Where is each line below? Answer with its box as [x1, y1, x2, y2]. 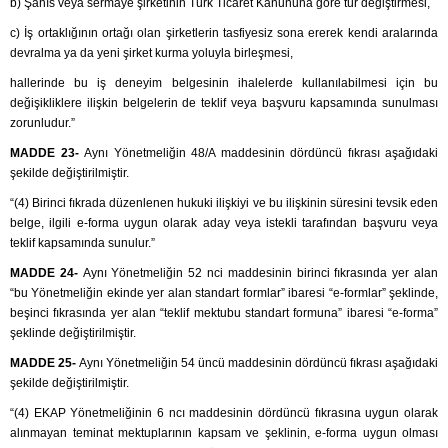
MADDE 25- [10, 356, 79, 371]
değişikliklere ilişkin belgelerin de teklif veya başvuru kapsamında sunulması [10, 96, 438, 111]
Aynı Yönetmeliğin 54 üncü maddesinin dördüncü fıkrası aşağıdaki [79, 356, 438, 371]
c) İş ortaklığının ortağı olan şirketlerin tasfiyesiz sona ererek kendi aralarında [10, 26, 438, 41]
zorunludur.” [10, 116, 75, 131]
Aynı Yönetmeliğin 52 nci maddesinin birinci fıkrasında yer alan [82, 266, 439, 281]
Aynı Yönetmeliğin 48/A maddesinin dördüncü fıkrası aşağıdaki [84, 146, 438, 161]
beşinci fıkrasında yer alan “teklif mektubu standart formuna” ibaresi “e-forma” [10, 306, 438, 321]
